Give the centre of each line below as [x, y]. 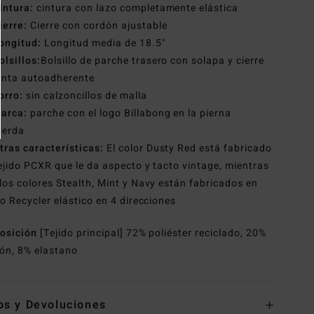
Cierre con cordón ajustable [99, 26]
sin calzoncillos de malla [85, 96]
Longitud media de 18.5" [104, 43]
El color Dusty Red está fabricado [188, 149]
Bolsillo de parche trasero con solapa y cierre [153, 61]
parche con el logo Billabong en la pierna [130, 114]
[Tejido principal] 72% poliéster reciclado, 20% [153, 233]
